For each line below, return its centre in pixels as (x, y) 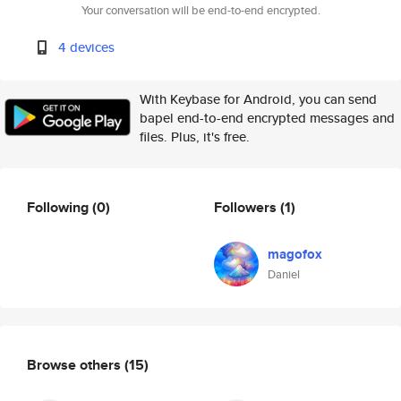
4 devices (87, 47)
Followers (247, 207)
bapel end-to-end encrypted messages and (267, 118)
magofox (295, 254)
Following (60, 207)
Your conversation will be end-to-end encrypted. (200, 10)
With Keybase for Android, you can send (258, 99)
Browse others (76, 364)
